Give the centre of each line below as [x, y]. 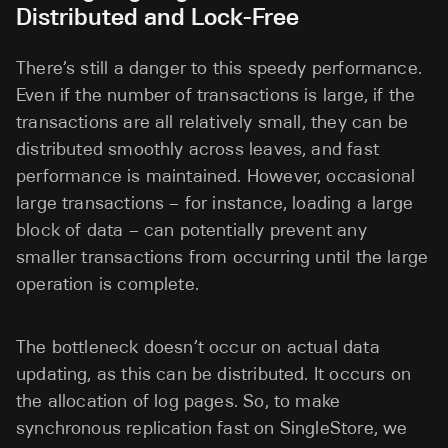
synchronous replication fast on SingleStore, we [212, 427]
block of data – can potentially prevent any [191, 229]
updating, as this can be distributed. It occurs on [213, 373]
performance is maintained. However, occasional [216, 175]
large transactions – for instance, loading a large [214, 202]
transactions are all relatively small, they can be [212, 121]
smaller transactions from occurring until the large [222, 256]
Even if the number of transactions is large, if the [216, 94]
